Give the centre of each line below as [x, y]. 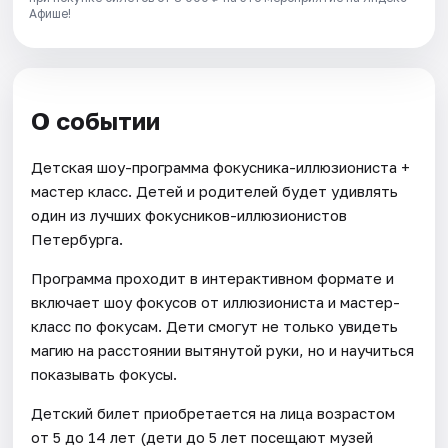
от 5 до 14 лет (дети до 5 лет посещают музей [202, 436]
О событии [96, 120]
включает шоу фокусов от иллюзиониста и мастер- [216, 301]
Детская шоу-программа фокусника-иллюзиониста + [221, 166]
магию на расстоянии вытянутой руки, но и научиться [223, 349]
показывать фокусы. [104, 373]
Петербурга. [77, 238]
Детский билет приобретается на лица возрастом [213, 412]
